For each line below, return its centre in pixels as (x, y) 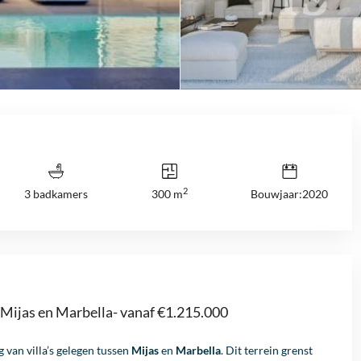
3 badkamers (56, 194)
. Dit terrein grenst (267, 351)
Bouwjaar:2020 (289, 194)
